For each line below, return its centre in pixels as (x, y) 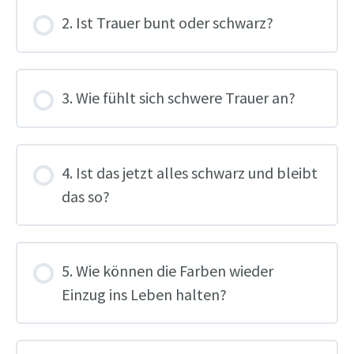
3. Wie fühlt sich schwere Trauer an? (179, 97)
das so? (86, 196)
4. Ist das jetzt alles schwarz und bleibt (190, 172)
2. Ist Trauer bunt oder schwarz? (168, 22)
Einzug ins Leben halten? (145, 294)
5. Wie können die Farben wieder (168, 270)
